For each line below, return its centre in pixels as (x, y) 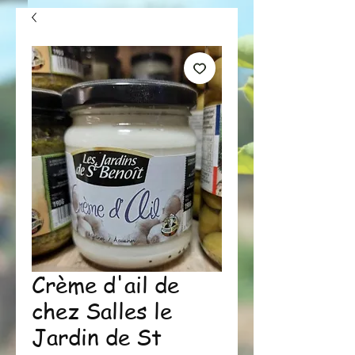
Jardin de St (97, 337)
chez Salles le (102, 311)
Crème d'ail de (105, 285)
